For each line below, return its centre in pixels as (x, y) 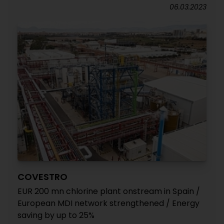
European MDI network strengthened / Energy (108, 203)
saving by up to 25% (56, 215)
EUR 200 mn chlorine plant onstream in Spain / (109, 191)
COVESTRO (42, 177)
